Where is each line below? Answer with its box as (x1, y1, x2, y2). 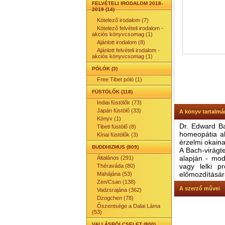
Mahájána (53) (97, 171, 132, 177)
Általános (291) (97, 155, 134, 161)
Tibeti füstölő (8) (97, 124, 136, 130)
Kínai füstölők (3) (97, 132, 138, 138)
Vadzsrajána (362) (97, 187, 142, 193)
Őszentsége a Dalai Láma (97, 203, 160, 209)
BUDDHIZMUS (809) (92, 144, 139, 150)
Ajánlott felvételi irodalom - (97, 47, 160, 53)
